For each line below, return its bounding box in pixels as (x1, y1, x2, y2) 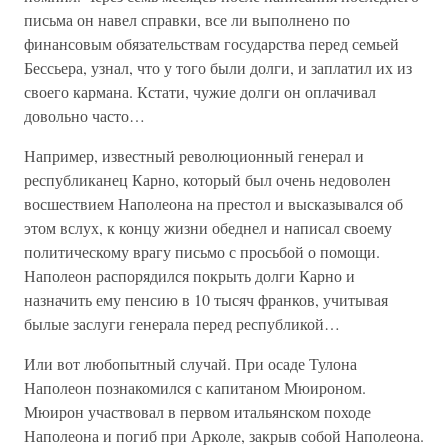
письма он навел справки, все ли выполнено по (24, 9, 350, 30)
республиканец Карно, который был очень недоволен (24, 169, 391, 190)
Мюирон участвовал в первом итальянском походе (24, 401, 371, 422)
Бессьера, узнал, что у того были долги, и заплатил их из (24, 57, 412, 78)
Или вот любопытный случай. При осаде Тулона (24, 353, 357, 374)
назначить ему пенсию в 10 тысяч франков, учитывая (24, 289, 388, 310)
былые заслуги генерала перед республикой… (24, 313, 340, 334)
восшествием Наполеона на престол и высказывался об (24, 193, 403, 214)
